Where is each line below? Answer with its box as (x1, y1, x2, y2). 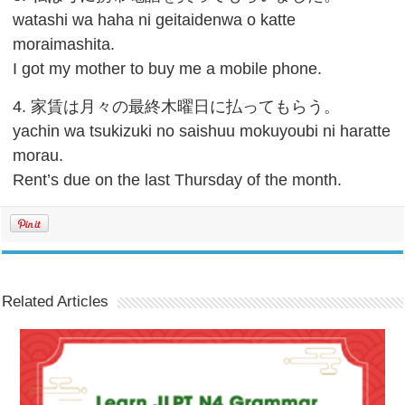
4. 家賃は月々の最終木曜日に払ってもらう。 (13, 97, 341, 116)
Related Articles (2, 292, 109, 310)
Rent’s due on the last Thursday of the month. (13, 170, 343, 189)
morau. (13, 146, 64, 165)
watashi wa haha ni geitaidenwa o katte (13, 10, 297, 29)
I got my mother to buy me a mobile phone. (13, 59, 323, 78)
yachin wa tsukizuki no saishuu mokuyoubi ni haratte (13, 121, 391, 140)
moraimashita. (13, 34, 116, 53)
